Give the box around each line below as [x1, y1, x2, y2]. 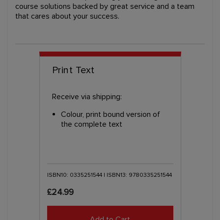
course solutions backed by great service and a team [15, 1, 194, 11]
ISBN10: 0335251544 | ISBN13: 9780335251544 [47, 171, 172, 179]
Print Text [52, 64, 95, 76]
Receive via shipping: [52, 91, 122, 102]
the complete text [60, 119, 122, 129]
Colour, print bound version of [60, 109, 160, 119]
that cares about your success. [15, 11, 119, 21]
